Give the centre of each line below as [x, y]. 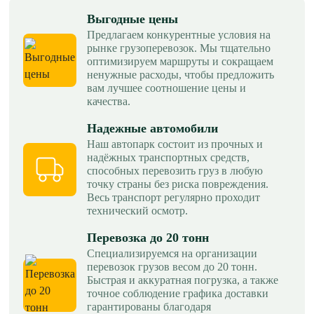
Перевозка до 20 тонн [148, 237]
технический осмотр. [137, 210]
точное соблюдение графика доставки [178, 293]
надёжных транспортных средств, [168, 157]
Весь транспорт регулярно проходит [173, 197]
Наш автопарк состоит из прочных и [175, 144]
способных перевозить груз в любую [175, 170]
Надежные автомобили [152, 128]
